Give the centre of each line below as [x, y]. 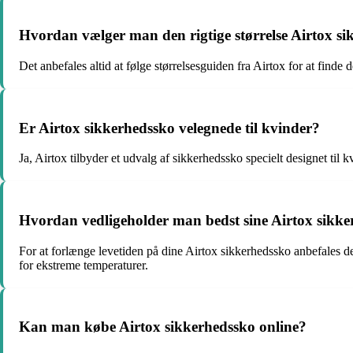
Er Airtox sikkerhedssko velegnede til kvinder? [169, 128]
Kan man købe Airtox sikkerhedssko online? [163, 327]
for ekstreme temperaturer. [84, 265]
